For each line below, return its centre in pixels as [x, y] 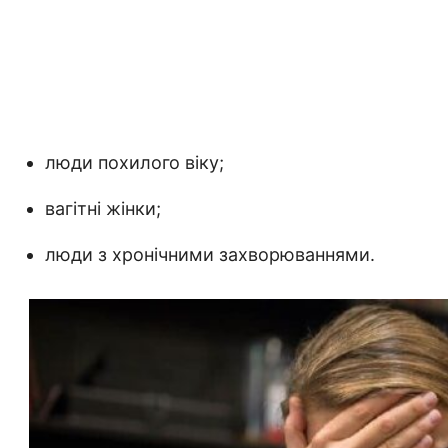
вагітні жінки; [103, 209]
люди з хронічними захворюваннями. [210, 255]
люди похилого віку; [134, 163]
